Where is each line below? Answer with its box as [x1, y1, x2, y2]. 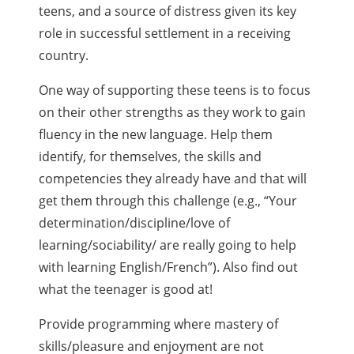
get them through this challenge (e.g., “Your [39, 192, 298, 210]
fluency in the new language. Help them [39, 126, 273, 144]
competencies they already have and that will [39, 170, 307, 188]
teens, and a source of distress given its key [39, 2, 297, 21]
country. [39, 47, 89, 65]
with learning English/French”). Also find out [39, 258, 299, 277]
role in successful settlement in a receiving [39, 24, 292, 43]
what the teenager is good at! [39, 281, 213, 299]
